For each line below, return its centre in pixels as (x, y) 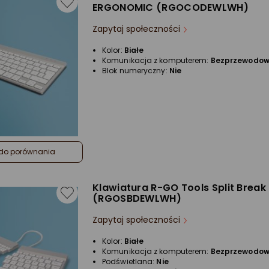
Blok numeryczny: (136, 71)
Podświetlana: (129, 261)
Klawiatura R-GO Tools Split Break (179, 188)
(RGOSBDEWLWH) (137, 198)
